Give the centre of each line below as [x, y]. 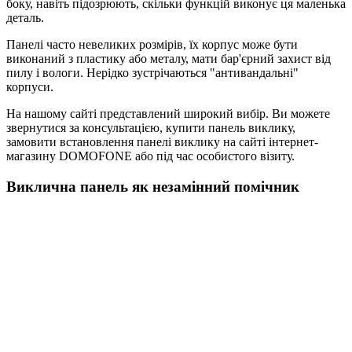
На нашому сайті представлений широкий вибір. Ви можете [168, 114]
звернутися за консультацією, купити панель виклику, [151, 128]
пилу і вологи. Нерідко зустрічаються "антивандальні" [152, 73]
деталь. [25, 18]
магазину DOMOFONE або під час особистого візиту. [150, 156]
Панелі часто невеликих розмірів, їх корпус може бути [152, 45]
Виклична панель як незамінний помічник [153, 186]
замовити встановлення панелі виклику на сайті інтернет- [162, 142]
